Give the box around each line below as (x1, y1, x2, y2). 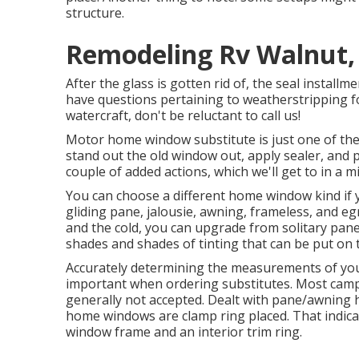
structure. (66, 4, 124, 22)
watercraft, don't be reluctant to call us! (66, 107, 301, 124)
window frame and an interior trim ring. (66, 323, 302, 341)
